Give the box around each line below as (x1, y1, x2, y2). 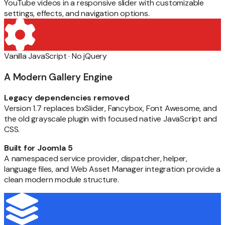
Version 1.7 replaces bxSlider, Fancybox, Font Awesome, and (4, 103, 217, 114)
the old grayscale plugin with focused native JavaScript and (4, 114, 217, 125)
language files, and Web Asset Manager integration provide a (4, 164, 221, 175)
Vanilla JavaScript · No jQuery (4, 50, 107, 61)
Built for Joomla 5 (4, 143, 73, 154)
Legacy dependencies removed (4, 92, 130, 103)
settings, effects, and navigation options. (4, 8, 150, 19)
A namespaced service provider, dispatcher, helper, (4, 153, 187, 164)
